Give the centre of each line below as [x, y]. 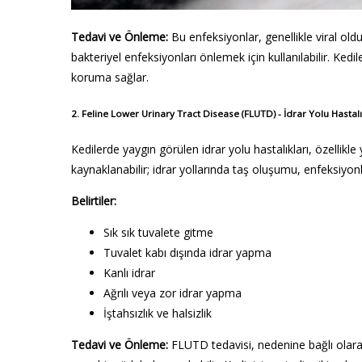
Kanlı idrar [129, 273]
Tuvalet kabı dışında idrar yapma [187, 253]
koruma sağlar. [110, 78]
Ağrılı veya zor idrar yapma [173, 293]
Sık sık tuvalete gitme [158, 232]
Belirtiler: [94, 201]
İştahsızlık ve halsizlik [158, 313]
